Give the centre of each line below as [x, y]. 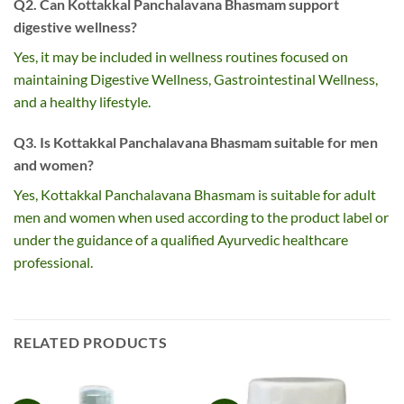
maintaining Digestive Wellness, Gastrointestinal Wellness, [196, 78]
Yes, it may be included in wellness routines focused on [181, 56]
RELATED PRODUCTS [91, 343]
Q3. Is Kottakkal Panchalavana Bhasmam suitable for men [196, 142]
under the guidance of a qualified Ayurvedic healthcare [181, 240]
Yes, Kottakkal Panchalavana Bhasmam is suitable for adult [195, 195]
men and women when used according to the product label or [201, 217]
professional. [53, 262]
